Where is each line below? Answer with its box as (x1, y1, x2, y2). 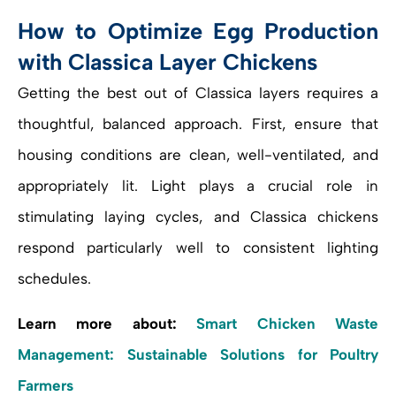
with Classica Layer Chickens (18, 48, 317, 75)
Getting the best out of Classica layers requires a (18, 83, 378, 102)
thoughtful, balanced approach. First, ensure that (18, 114, 378, 133)
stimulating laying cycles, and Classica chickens (18, 207, 378, 225)
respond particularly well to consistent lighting (18, 238, 378, 256)
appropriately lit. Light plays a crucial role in (18, 176, 378, 194)
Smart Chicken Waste (196, 314, 379, 332)
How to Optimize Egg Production (18, 17, 378, 44)
